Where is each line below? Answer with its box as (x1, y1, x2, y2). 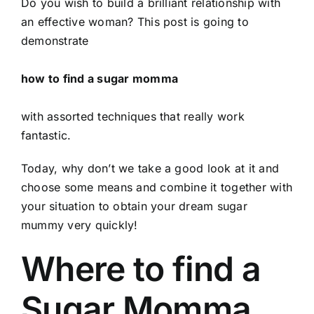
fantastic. (21, 128, 71, 142)
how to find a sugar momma (21, 71, 178, 86)
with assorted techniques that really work (21, 109, 245, 123)
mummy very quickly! (21, 218, 138, 232)
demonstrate (21, 34, 89, 48)
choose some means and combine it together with (21, 180, 293, 194)
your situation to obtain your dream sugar (21, 199, 247, 213)
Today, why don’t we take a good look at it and (21, 161, 280, 175)
